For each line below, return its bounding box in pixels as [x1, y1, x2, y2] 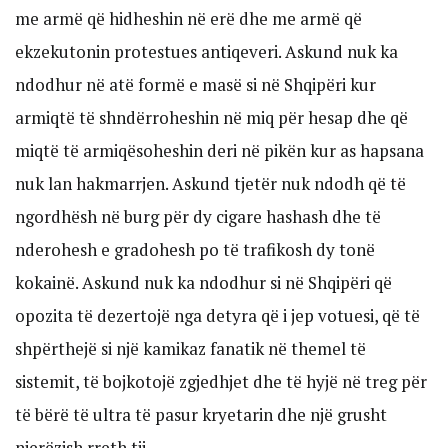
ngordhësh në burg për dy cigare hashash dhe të [15, 205, 381, 229]
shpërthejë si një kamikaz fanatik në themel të [15, 337, 366, 361]
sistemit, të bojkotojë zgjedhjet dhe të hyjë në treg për [15, 370, 427, 394]
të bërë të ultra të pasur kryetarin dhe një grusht [15, 403, 387, 427]
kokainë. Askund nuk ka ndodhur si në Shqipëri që [15, 271, 392, 295]
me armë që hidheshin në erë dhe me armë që [15, 7, 362, 31]
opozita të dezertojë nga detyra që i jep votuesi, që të [15, 304, 420, 328]
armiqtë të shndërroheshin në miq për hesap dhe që [15, 106, 408, 130]
